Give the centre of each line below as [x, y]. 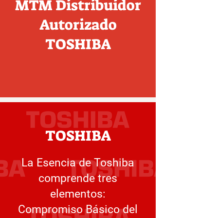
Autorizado [78, 25]
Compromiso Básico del [78, 209]
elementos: [78, 194]
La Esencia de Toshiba [78, 163]
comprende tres [78, 178]
